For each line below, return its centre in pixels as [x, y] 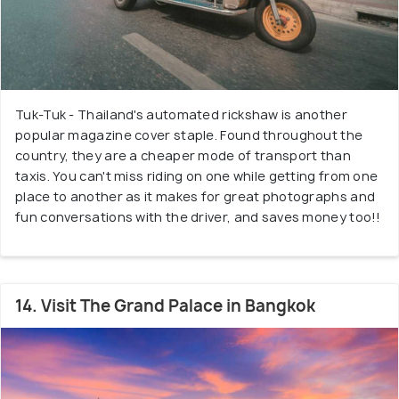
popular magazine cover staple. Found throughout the [189, 135]
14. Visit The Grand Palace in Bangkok [165, 306]
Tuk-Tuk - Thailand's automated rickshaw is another [181, 114]
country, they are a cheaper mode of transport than [183, 155]
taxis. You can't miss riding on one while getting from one [197, 176]
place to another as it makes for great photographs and [195, 196]
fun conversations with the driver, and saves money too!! [198, 217]
